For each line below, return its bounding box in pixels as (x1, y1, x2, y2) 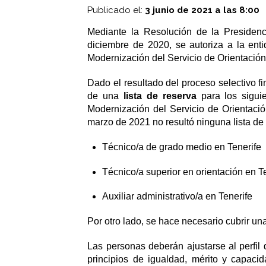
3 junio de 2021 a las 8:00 (145, 5, 260, 16)
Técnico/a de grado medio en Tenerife (102, 141, 262, 152)
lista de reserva (123, 91, 197, 102)
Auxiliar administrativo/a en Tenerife (102, 191, 253, 202)
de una (87, 91, 124, 102)
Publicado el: (87, 5, 145, 16)
